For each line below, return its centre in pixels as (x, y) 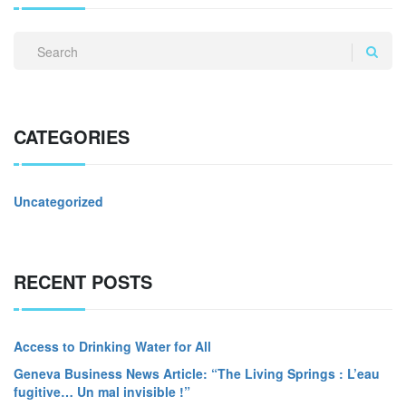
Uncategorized (58, 201)
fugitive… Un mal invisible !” (102, 391)
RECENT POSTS (83, 281)
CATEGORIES (72, 136)
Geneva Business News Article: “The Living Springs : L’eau (197, 373)
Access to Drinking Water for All (112, 346)
